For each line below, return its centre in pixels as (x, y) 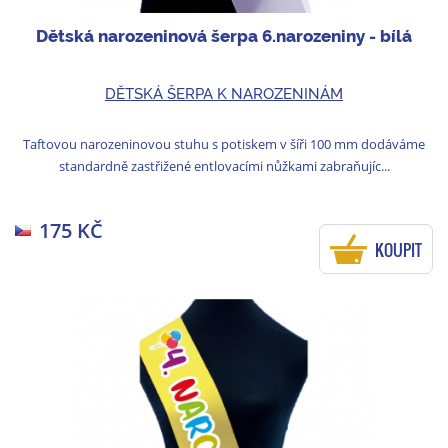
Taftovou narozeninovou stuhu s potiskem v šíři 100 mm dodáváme (224, 144)
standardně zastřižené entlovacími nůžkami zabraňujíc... (224, 166)
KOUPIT (398, 250)
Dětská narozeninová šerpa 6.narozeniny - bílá (224, 35)
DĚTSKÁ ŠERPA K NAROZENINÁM (224, 94)
